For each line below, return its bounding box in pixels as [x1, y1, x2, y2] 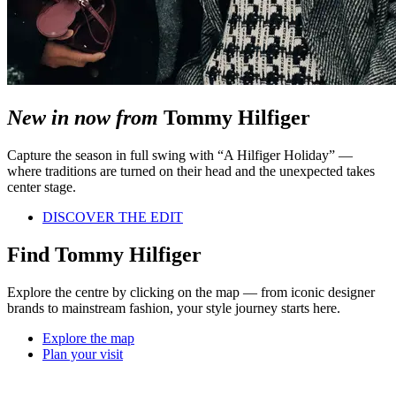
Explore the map [42, 330, 134, 346]
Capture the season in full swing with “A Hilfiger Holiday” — [7, 147, 353, 163]
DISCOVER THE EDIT [42, 209, 183, 225]
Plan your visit [42, 346, 123, 362]
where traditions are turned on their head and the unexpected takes [7, 163, 375, 179]
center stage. [7, 179, 76, 194]
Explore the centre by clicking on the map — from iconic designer [7, 284, 375, 300]
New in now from [7, 105, 158, 129]
